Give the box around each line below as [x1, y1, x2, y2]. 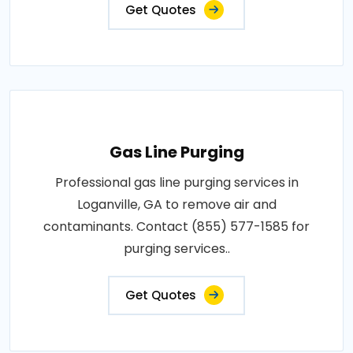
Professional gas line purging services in [54, 173, 299, 191]
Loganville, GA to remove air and [76, 195, 277, 214]
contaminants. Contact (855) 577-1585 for [43, 217, 310, 236]
